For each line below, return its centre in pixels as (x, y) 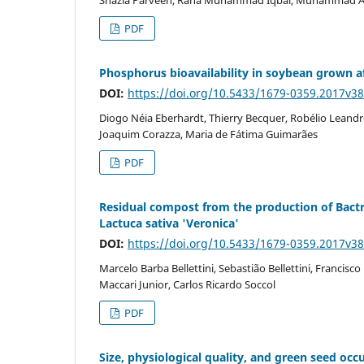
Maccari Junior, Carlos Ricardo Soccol (187, 284)
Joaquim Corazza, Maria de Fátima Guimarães (208, 134)
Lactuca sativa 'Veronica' (169, 223)
